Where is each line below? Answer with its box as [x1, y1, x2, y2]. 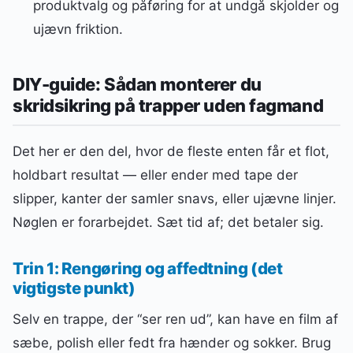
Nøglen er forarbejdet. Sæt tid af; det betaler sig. [13, 214, 324, 231]
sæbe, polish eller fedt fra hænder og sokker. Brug [13, 334, 331, 351]
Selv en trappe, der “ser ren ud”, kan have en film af [13, 310, 338, 327]
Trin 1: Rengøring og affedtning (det [13, 258, 283, 278]
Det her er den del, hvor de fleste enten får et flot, [13, 143, 329, 160]
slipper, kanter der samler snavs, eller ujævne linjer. [13, 191, 336, 207]
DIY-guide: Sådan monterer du [13, 74, 262, 95]
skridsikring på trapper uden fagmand [13, 95, 324, 117]
